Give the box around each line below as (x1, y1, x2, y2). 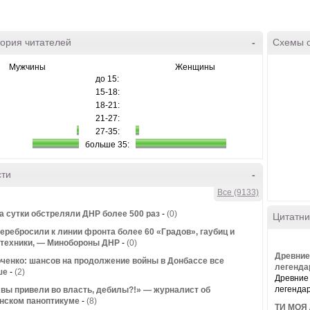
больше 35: (79, 140, 136, 149)
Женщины (175, 62, 215, 72)
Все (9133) (217, 188, 259, 197)
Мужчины (9, 62, 46, 72)
